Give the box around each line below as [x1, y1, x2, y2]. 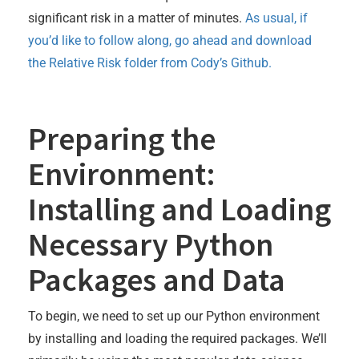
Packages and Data [28, 260, 285, 301]
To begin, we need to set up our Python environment [28, 309, 320, 325]
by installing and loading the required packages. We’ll [28, 331, 327, 347]
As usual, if [245, 10, 308, 26]
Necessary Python [28, 224, 273, 265]
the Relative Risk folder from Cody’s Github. [28, 55, 272, 71]
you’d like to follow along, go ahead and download [28, 33, 312, 49]
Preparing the [28, 119, 216, 159]
